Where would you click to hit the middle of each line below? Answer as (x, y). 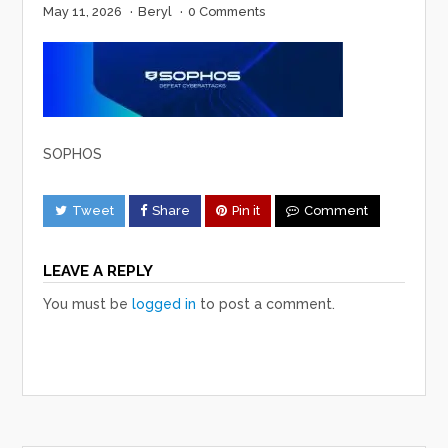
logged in (164, 303)
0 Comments (227, 12)
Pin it (246, 211)
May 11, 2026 (83, 12)
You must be (88, 303)
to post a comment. (266, 303)
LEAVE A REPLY (98, 270)
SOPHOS (73, 154)
